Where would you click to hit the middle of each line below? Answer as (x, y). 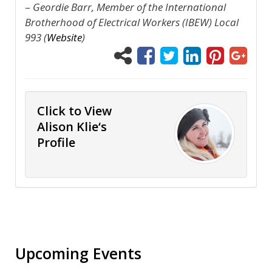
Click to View (74, 110)
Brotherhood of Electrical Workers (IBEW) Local (132, 22)
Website (64, 37)
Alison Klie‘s (72, 126)
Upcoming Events (78, 253)
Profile (56, 142)
